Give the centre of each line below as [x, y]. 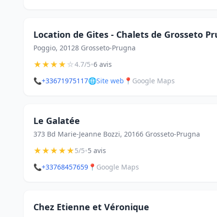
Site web [110, 81]
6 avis [103, 64]
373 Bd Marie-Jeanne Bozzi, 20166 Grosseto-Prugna [117, 134]
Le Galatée [57, 121]
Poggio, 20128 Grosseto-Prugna [85, 48]
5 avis [97, 150]
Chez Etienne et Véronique [91, 207]
